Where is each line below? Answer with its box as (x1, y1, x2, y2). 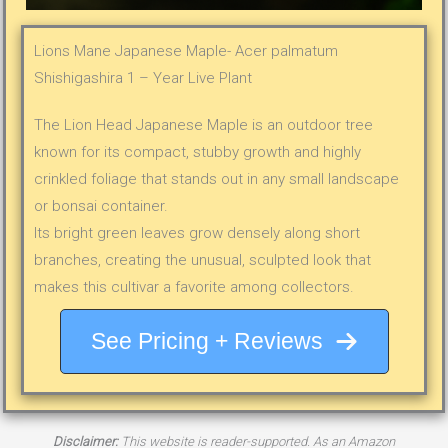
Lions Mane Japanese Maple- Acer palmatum (34, 41, 339, 60)
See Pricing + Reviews (90, 327, 323, 354)
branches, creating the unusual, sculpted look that (34, 250, 372, 269)
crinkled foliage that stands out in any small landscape (34, 169, 400, 188)
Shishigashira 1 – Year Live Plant (34, 68, 253, 87)
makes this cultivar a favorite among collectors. (34, 277, 355, 296)
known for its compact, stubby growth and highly (34, 142, 362, 161)
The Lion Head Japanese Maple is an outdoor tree (34, 115, 374, 134)
